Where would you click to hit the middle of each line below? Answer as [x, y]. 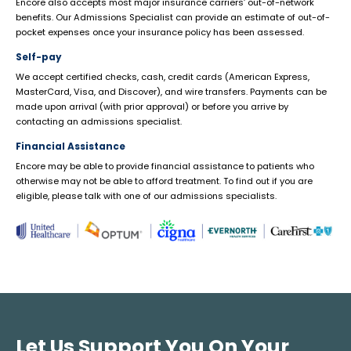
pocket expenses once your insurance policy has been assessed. [160, 33]
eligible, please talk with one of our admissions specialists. [146, 196]
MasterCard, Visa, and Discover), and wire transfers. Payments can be [171, 92]
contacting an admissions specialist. [99, 122]
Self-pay [39, 58]
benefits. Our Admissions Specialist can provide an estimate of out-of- [173, 18]
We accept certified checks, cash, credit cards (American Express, [163, 77]
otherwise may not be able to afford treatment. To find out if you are [164, 181]
